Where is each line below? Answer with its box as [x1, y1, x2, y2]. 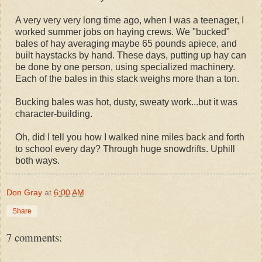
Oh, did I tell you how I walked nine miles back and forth [15, 132, 244, 142]
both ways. [15, 155, 60, 166]
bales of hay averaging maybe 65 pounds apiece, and [15, 38, 237, 49]
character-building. [15, 108, 92, 119]
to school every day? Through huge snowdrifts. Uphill [15, 143, 235, 154]
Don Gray [6, 187, 42, 197]
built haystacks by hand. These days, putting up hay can [15, 50, 246, 60]
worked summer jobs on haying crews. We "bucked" [15, 26, 230, 37]
